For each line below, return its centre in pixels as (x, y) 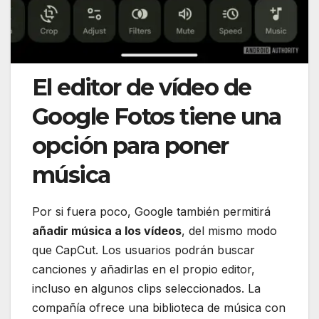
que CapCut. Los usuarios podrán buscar (143, 250)
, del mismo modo (229, 230)
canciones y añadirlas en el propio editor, (143, 269)
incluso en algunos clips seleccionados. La (146, 288)
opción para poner (130, 145)
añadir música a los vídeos (107, 230)
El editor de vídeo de (142, 87)
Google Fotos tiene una (157, 116)
